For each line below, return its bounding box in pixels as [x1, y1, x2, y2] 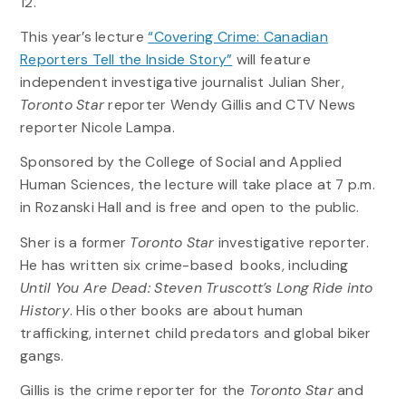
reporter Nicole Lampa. [19, 118, 175, 138]
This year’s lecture [19, 27, 149, 47]
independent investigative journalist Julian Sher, [19, 72, 344, 92]
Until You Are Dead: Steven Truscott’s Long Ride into [19, 277, 373, 297]
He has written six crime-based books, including [19, 255, 349, 275]
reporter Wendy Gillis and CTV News [104, 95, 356, 115]
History [19, 300, 70, 320]
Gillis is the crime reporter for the [19, 380, 249, 400]
